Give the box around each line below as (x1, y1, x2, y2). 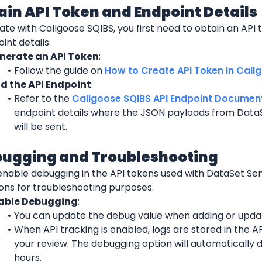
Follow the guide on (13, 63, 105, 77)
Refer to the (13, 91, 72, 105)
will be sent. (14, 119, 67, 133)
